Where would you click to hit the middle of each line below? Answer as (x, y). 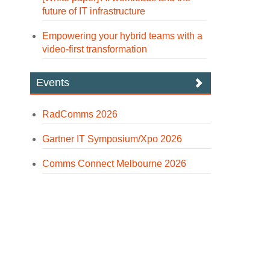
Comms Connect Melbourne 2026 (115, 164)
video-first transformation (95, 49)
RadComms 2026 (80, 114)
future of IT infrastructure (94, 11)
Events (53, 83)
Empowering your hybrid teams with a (123, 36)
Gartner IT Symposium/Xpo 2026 (112, 139)
